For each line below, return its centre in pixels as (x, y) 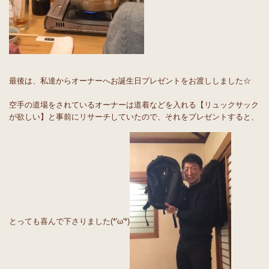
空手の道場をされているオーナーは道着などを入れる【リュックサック (134, 105)
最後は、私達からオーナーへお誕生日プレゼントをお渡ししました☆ (130, 81)
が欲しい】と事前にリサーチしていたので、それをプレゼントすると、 (134, 117)
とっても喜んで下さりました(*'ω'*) (69, 222)
